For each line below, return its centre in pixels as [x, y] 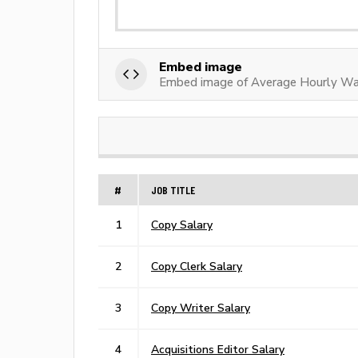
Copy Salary [182, 224]
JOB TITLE [173, 189]
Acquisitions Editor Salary [218, 349]
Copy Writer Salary [201, 307]
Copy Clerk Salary [197, 266]
